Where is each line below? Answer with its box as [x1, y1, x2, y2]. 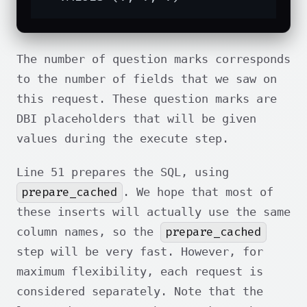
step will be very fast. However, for [16, 245, 263, 259]
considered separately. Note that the [16, 284, 263, 299]
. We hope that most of [122, 185, 273, 199]
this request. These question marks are [16, 92, 277, 106]
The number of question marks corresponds [16, 52, 291, 66]
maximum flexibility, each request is [16, 265, 263, 279]
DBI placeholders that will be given [16, 112, 256, 126]
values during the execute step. [16, 132, 229, 146]
